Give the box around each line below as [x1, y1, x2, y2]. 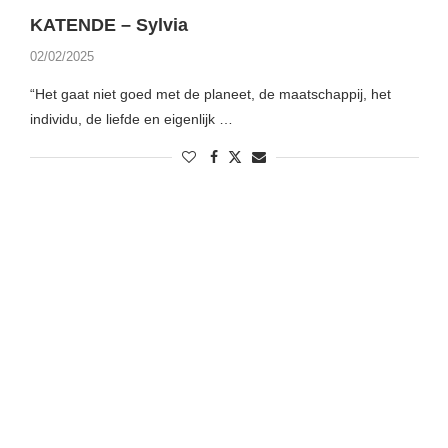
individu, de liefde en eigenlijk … [29, 111, 233, 128]
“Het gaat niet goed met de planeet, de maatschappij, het [29, 86, 391, 103]
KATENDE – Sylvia [29, 15, 188, 36]
